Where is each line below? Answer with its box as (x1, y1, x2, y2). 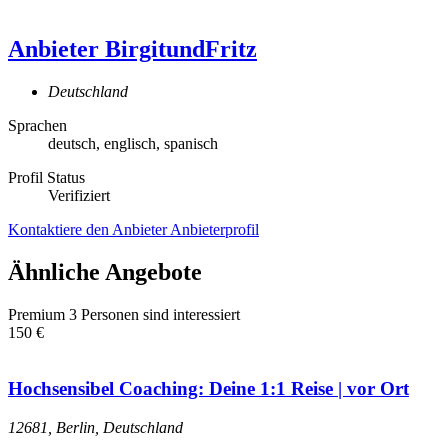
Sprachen (8, 116, 67, 134)
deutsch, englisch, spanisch (48, 134, 218, 152)
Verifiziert (48, 186, 110, 204)
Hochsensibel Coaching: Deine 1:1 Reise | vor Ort (8, 378, 409, 400)
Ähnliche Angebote (8, 258, 202, 285)
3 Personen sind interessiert (69, 305, 240, 323)
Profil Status (8, 168, 85, 186)
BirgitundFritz (105, 35, 257, 62)
